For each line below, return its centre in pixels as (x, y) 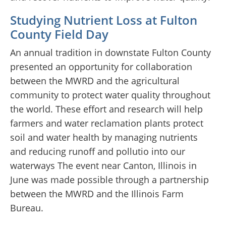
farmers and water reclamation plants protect (107, 123)
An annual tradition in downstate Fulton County (110, 53)
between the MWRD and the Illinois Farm (97, 194)
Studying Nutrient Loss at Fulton (104, 20)
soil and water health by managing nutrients (104, 137)
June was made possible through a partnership (109, 180)
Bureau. (27, 208)
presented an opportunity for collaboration (101, 67)
